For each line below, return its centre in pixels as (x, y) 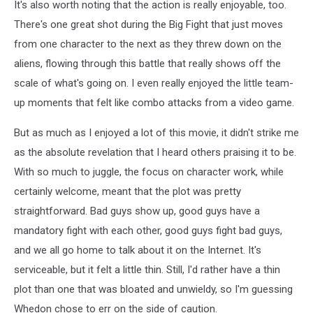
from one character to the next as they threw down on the (148, 44)
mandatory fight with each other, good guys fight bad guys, (148, 230)
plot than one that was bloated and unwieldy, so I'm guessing (153, 289)
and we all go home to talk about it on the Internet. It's (138, 250)
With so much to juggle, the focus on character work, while (149, 172)
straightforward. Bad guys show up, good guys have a (137, 211)
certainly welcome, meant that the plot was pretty (128, 191)
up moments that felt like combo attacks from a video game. (154, 102)
